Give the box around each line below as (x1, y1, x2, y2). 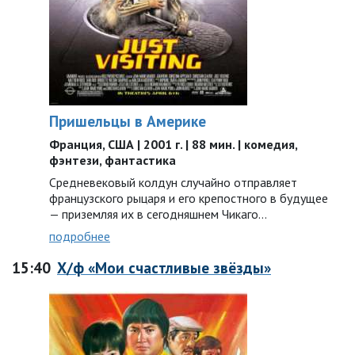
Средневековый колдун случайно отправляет (49, 174, 297, 190)
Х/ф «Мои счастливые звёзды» (57, 258, 271, 277)
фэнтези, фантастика (49, 152, 176, 168)
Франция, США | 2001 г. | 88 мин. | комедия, (49, 136, 297, 152)
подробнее (49, 228, 110, 244)
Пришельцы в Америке (49, 111, 206, 131)
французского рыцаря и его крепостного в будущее (49, 190, 328, 206)
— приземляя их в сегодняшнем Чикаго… (49, 206, 267, 222)
